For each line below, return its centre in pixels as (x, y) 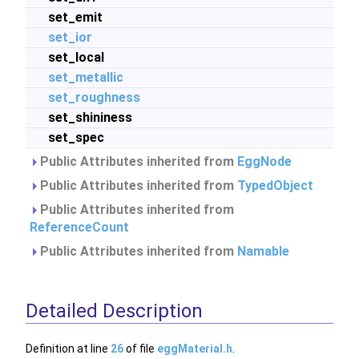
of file (140, 348)
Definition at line (68, 348)
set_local (76, 57)
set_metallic (86, 77)
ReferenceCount (79, 227)
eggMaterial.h (195, 348)
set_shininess (90, 117)
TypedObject (275, 186)
